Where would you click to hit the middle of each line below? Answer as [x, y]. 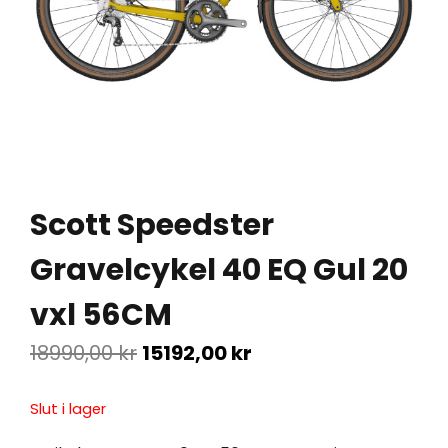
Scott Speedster [152, 225]
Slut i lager [68, 409]
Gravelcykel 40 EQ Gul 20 [219, 270]
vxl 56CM [101, 315]
